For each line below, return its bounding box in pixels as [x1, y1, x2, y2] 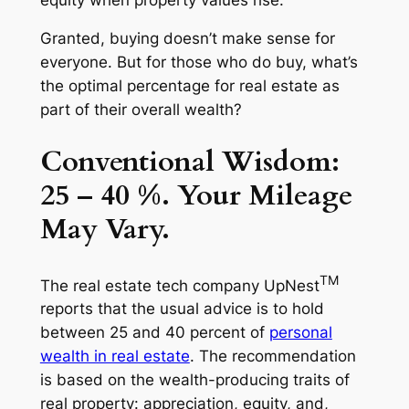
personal [268, 323, 332, 342]
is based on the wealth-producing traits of [39, 371, 350, 390]
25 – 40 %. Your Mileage [39, 176, 352, 215]
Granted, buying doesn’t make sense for [39, 29, 335, 48]
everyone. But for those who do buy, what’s [39, 53, 358, 72]
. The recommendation [189, 347, 356, 366]
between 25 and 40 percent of [39, 323, 269, 342]
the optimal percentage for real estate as [39, 77, 340, 96]
